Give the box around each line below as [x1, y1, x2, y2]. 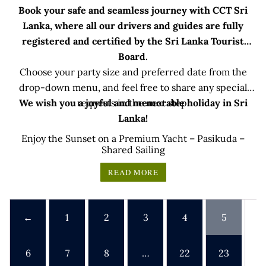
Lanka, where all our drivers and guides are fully [23, 19, 243, 31]
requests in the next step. [77, 96, 189, 109]
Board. [118, 50, 148, 62]
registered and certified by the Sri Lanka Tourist [22, 34, 244, 47]
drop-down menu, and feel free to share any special [19, 81, 247, 93]
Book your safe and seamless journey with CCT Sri [18, 4, 248, 16]
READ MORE [107, 166, 159, 178]
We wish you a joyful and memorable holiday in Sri [18, 96, 248, 109]
